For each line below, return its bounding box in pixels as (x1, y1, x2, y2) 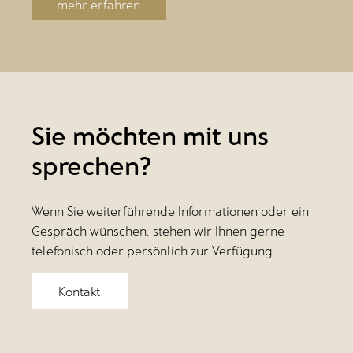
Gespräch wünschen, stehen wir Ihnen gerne (32, 223, 284, 239)
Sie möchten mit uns (32, 120, 269, 150)
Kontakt (58, 283, 101, 299)
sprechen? (32, 150, 152, 180)
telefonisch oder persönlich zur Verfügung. (32, 243, 275, 258)
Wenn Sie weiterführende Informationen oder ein (32, 203, 309, 219)
